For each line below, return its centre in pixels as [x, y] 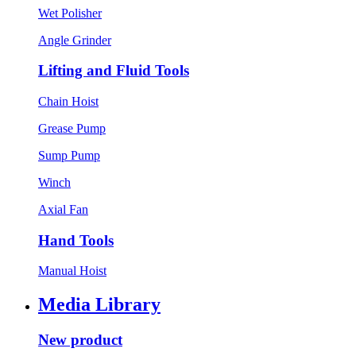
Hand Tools [76, 240]
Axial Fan [63, 209]
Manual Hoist [72, 271]
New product [80, 340]
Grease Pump [72, 128]
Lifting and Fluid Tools [114, 71]
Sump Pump [69, 155]
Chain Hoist [68, 101]
